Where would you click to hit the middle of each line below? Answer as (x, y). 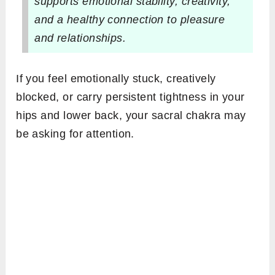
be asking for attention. (75, 134)
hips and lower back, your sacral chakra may (131, 116)
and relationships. (80, 38)
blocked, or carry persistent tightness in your (130, 97)
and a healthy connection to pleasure (130, 20)
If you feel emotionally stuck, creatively (116, 79)
